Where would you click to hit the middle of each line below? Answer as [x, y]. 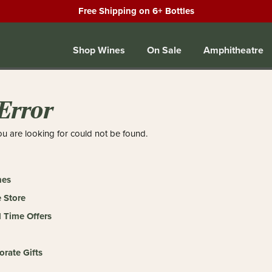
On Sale [164, 50]
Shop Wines [99, 50]
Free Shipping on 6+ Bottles [136, 11]
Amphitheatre [233, 50]
